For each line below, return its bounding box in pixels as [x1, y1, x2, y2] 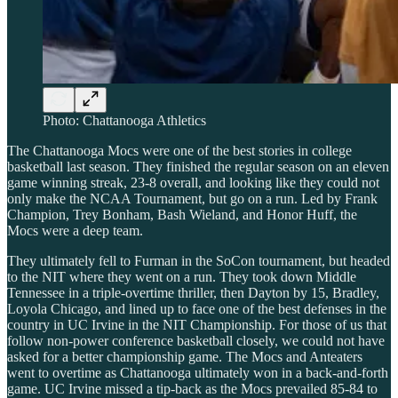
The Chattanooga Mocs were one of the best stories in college [7, 143, 352, 159]
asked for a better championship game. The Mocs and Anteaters [7, 349, 362, 365]
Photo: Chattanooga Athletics [43, 113, 206, 129]
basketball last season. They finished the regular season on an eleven [7, 159, 389, 175]
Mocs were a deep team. [7, 223, 143, 239]
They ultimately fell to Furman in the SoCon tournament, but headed [7, 253, 390, 269]
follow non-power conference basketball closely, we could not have [7, 333, 385, 349]
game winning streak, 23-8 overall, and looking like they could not [7, 175, 379, 191]
